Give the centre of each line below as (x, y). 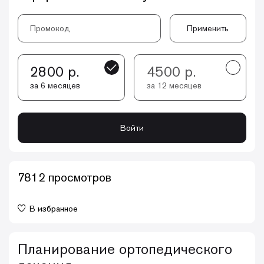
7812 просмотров (65, 177)
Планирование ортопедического (125, 249)
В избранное (54, 208)
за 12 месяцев (174, 86)
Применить (208, 28)
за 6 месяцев (55, 86)
